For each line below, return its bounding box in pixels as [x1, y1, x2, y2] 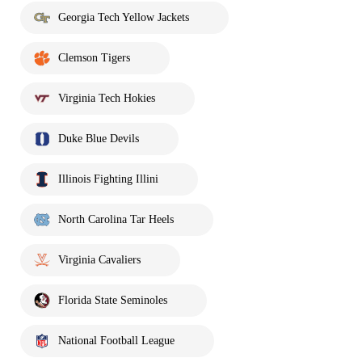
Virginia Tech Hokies [58, 91, 155, 104]
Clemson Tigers [58, 51, 130, 64]
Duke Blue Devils [58, 132, 139, 145]
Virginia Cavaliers [58, 253, 141, 266]
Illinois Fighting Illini [58, 172, 158, 185]
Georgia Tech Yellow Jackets [58, 11, 189, 23]
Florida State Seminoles [58, 293, 167, 306]
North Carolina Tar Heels [58, 213, 174, 225]
